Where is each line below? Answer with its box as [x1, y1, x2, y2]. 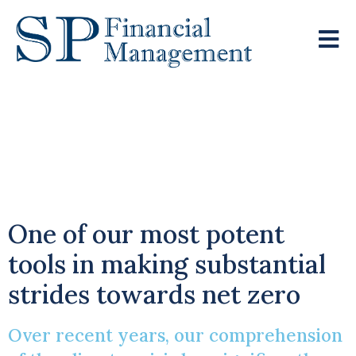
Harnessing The [60, 91, 296, 131]
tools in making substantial [8, 247, 326, 281]
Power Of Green [57, 125, 299, 165]
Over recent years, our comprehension [8, 323, 342, 346]
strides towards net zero [8, 277, 300, 311]
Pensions [108, 159, 248, 199]
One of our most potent [8, 217, 284, 250]
